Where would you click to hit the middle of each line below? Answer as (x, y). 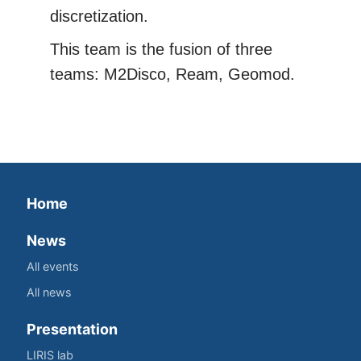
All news (49, 293)
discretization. (99, 17)
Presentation (72, 330)
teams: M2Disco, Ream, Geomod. (172, 75)
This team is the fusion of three (161, 50)
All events (53, 267)
